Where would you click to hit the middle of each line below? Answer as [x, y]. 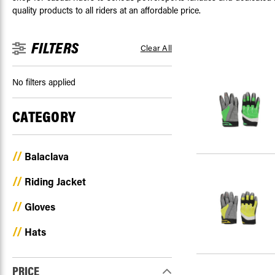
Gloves [40, 206]
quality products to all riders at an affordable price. [107, 10]
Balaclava [47, 156]
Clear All [156, 47]
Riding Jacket [55, 181]
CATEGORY [44, 116]
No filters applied [44, 82]
